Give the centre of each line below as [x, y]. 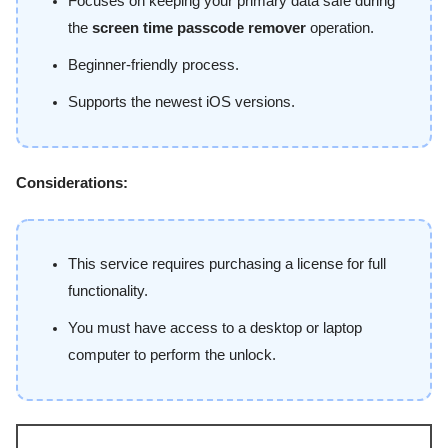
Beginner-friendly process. [153, 64]
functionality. [108, 291]
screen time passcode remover [199, 27]
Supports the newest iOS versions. [181, 101]
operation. [340, 27]
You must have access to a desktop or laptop [215, 328]
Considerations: [72, 183]
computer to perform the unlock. [172, 355]
